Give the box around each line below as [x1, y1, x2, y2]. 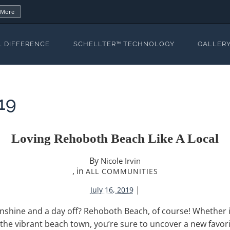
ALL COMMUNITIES [85, 166, 158, 177]
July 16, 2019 [90, 185, 133, 195]
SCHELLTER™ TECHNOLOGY [73, 40, 175, 48]
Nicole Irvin [101, 156, 141, 166]
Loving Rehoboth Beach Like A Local [11, 131, 219, 146]
